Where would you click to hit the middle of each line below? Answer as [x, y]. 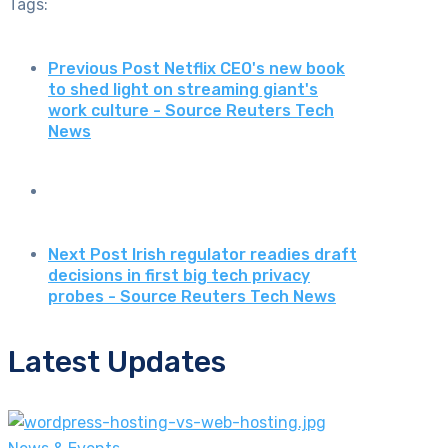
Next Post [88, 255]
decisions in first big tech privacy [179, 276]
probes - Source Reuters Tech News [192, 297]
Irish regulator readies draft [244, 255]
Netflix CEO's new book [254, 68]
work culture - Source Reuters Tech [191, 110]
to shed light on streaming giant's [183, 89]
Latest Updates [117, 362]
